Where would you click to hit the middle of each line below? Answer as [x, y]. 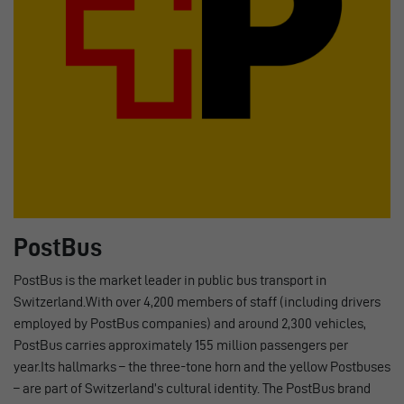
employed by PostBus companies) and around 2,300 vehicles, [190, 323]
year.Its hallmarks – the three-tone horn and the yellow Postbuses [202, 366]
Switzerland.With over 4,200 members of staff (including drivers [197, 301]
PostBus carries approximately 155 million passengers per [181, 344]
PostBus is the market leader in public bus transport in [170, 280]
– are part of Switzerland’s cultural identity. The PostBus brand [192, 388]
